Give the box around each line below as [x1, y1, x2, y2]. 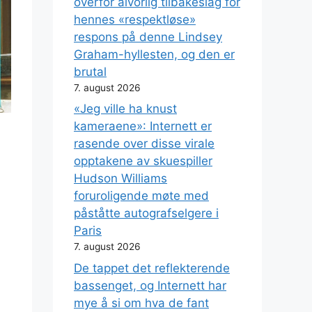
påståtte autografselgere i [74, 206, 219, 221]
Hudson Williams [74, 171, 167, 186]
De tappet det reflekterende [74, 260, 230, 275]
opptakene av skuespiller [74, 154, 212, 169]
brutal [74, 64, 107, 79]
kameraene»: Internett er [74, 119, 212, 134]
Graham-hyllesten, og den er [74, 47, 235, 61]
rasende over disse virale [74, 136, 214, 151]
